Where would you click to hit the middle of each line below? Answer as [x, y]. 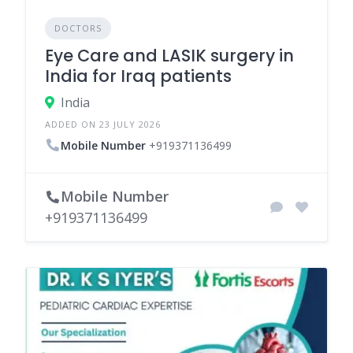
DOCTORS [78, 28]
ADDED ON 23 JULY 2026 [103, 124]
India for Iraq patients [138, 76]
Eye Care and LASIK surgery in [169, 56]
